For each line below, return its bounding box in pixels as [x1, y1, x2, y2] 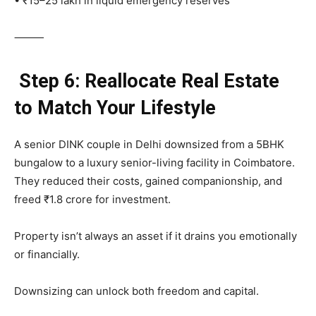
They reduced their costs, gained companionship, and [14, 174, 282, 188]
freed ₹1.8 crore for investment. [14, 192, 171, 206]
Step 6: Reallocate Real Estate [14, 69, 279, 92]
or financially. [14, 247, 80, 261]
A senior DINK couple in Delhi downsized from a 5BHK [14, 137, 284, 151]
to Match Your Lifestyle [14, 96, 216, 119]
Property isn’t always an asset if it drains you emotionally [14, 229, 297, 243]
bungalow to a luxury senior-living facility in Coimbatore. [14, 155, 295, 169]
